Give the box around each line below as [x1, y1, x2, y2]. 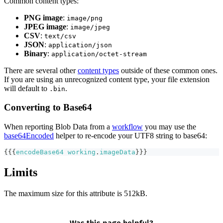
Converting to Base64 [4, 102, 92, 113]
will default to [4, 84, 49, 93]
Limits [4, 165, 37, 179]
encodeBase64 [16, 148, 64, 156]
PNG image [24, 13, 63, 22]
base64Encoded [4, 131, 54, 140]
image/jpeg [70, 23, 110, 31]
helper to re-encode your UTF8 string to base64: [54, 131, 207, 140]
